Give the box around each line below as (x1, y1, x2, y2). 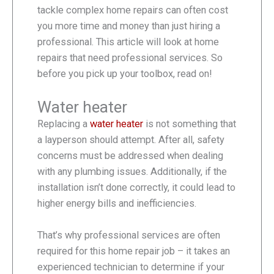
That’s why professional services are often (37, 229, 220, 242)
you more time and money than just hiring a (37, 20, 220, 32)
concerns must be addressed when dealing (37, 150, 223, 162)
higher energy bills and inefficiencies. (37, 198, 196, 210)
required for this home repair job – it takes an (37, 245, 230, 257)
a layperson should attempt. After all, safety (37, 134, 224, 146)
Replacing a (37, 118, 90, 130)
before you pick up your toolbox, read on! (37, 67, 212, 80)
